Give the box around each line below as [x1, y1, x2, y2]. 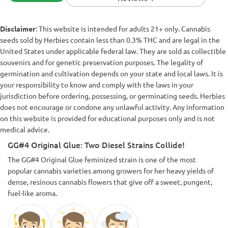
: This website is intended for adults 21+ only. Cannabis [36, 23, 210, 33]
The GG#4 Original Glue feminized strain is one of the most [8, 154, 196, 164]
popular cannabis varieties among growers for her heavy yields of [8, 165, 214, 175]
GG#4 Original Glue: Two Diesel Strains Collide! [8, 138, 185, 150]
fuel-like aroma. [8, 188, 57, 197]
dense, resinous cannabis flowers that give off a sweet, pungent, [8, 177, 212, 186]
